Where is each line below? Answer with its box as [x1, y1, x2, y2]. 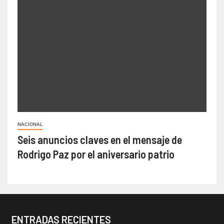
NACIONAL [17, 121, 42, 127]
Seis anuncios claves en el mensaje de [17, 133, 182, 146]
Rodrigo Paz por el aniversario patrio [17, 147, 174, 161]
